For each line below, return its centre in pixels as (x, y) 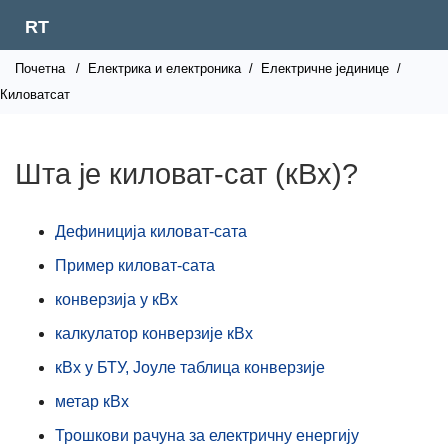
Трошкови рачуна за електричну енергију (207, 435)
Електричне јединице (325, 68)
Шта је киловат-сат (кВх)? (186, 174)
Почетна (40, 68)
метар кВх (92, 401)
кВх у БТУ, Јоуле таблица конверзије (190, 367)
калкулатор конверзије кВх (154, 333)
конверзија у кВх (116, 299)
